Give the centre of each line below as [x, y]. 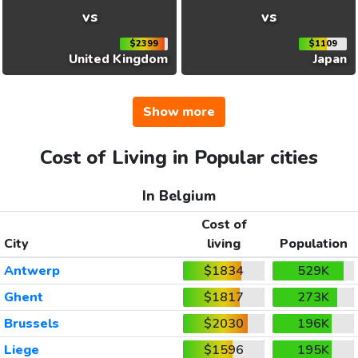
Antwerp [32, 270]
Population [313, 243]
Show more [179, 111]
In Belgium [179, 195]
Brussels [31, 323]
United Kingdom [119, 60]
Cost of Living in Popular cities [179, 157]
